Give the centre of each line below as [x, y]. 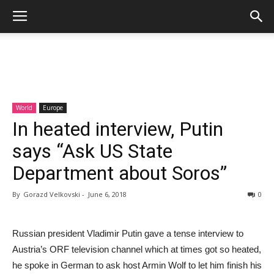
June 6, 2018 [107, 194]
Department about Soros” [120, 173]
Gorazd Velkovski [51, 194]
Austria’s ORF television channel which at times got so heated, [137, 249]
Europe [53, 108]
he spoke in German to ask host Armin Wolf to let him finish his [137, 265]
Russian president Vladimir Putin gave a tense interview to [128, 233]
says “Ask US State [92, 151]
